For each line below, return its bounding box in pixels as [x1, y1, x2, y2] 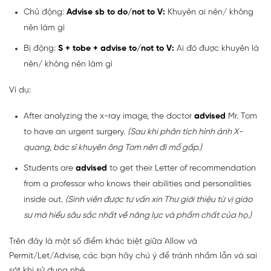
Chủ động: [24, 8, 67, 18]
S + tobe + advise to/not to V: [58, 44, 177, 54]
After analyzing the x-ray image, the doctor [24, 112, 194, 122]
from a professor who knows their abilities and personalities [24, 180, 251, 189]
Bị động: [24, 44, 58, 54]
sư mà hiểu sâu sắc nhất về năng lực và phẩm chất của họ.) [24, 211, 252, 221]
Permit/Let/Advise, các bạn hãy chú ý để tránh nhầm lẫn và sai [9, 252, 257, 261]
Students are [24, 164, 76, 174]
